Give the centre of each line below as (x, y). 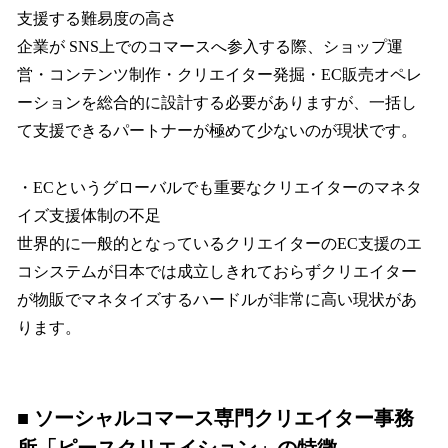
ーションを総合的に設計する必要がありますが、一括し (217, 103)
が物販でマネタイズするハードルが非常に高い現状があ (217, 300)
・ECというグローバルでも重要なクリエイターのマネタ (219, 188)
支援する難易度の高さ (97, 19)
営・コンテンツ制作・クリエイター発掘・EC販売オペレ (219, 75)
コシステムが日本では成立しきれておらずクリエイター (217, 272)
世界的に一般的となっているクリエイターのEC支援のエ (219, 244)
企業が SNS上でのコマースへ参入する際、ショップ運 (210, 47)
